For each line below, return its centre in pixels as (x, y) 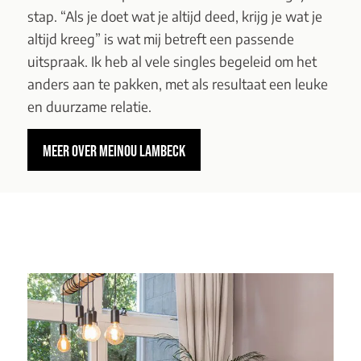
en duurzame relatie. (89, 106)
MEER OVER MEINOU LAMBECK (114, 151)
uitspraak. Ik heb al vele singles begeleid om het (172, 61)
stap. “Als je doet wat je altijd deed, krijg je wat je (174, 16)
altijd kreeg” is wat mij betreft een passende (160, 38)
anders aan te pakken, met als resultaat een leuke (177, 83)
